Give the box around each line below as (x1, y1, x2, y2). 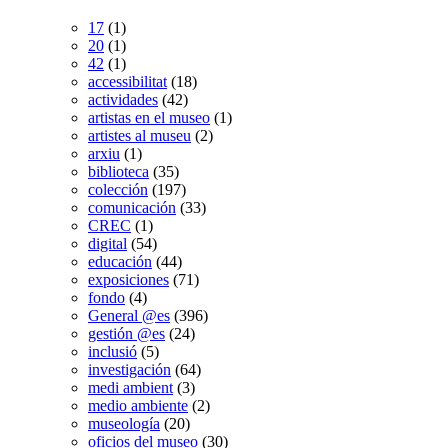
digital (88, 234, 127, 252)
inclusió (88, 342, 137, 360)
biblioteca (88, 162, 149, 180)
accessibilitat (88, 72, 167, 90)
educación (88, 252, 152, 270)
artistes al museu (88, 126, 191, 144)
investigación (88, 360, 171, 378)
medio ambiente (88, 396, 188, 414)
